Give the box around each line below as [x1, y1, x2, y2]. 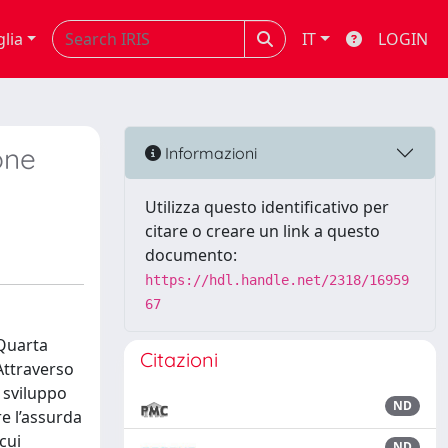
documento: [145, 244, 237, 266]
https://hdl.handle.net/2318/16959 [145, 272, 409, 288]
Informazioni [161, 142, 257, 163]
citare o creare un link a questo [145, 220, 380, 242]
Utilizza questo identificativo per [145, 196, 389, 218]
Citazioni [140, 347, 218, 372]
